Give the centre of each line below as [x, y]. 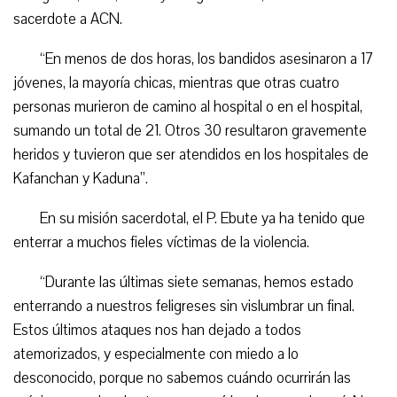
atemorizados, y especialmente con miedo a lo [156, 354]
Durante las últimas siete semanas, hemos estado [199, 282]
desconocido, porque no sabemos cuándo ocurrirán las [182, 378]
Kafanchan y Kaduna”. [81, 178]
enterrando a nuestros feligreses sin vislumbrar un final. [184, 306]
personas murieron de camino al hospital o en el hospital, [188, 106]
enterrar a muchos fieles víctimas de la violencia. [161, 242]
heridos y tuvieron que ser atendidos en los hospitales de [191, 154]
